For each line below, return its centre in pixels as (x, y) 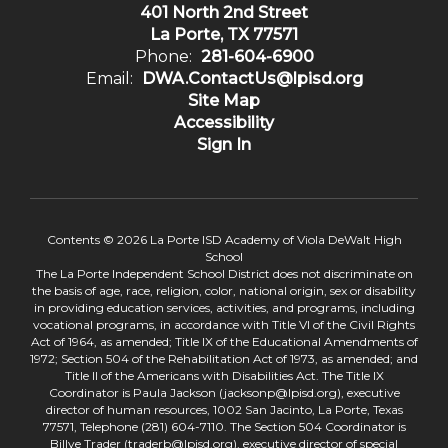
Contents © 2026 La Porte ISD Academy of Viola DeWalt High (224, 240)
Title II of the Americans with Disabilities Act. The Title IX (224, 376)
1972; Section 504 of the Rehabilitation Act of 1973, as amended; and (224, 359)
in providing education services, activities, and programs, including (224, 308)
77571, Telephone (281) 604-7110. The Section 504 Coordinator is (224, 427)
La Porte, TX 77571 (224, 35)
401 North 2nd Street (224, 13)
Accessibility (224, 123)
